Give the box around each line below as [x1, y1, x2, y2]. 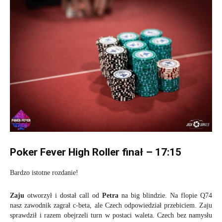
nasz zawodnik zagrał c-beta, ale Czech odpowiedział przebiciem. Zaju [10, 201, 212, 209]
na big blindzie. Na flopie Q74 [118, 191, 212, 199]
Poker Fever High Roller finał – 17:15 [10, 146, 181, 158]
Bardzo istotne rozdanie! [10, 168, 78, 176]
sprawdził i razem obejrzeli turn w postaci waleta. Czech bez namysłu [10, 211, 212, 219]
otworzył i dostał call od [24, 191, 102, 199]
